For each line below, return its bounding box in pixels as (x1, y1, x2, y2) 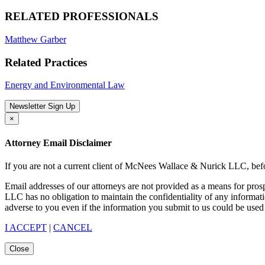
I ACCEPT (5, 222, 47, 232)
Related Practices (5, 56, 87, 69)
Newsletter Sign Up (9, 102, 75, 111)
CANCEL (53, 222, 92, 232)
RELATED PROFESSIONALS (5, 10, 159, 23)
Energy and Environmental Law (5, 80, 125, 91)
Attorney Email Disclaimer (5, 137, 112, 148)
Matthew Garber (5, 34, 66, 45)
